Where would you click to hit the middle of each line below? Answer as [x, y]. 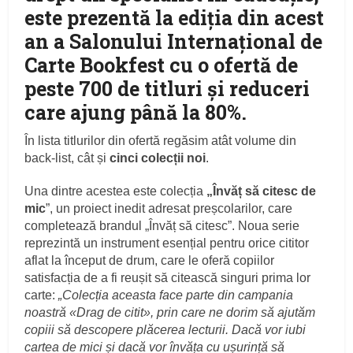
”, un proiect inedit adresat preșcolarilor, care [169, 208]
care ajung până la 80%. [136, 112]
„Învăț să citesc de [260, 191]
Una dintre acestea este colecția [114, 191]
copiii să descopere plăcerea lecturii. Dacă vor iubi [165, 329]
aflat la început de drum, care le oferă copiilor [150, 260]
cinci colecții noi [158, 158]
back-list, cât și [67, 158]
